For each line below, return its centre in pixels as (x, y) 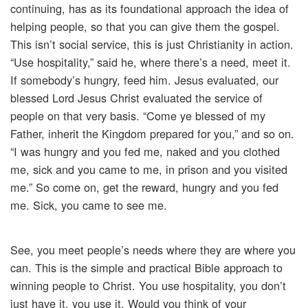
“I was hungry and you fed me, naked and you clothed (145, 152)
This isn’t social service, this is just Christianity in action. (152, 44)
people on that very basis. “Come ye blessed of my (138, 116)
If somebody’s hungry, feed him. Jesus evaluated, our (144, 80)
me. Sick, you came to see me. (89, 205)
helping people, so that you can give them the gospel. (145, 26)
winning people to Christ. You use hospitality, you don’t (148, 286)
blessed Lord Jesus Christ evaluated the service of (136, 98)
